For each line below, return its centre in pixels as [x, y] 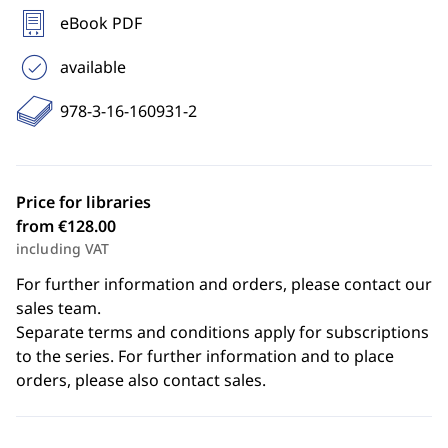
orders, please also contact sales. [141, 380]
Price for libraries [83, 202]
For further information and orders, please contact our [224, 284]
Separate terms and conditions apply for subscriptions [222, 332]
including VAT [63, 248]
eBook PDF [101, 23]
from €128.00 [66, 226]
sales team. [58, 308]
